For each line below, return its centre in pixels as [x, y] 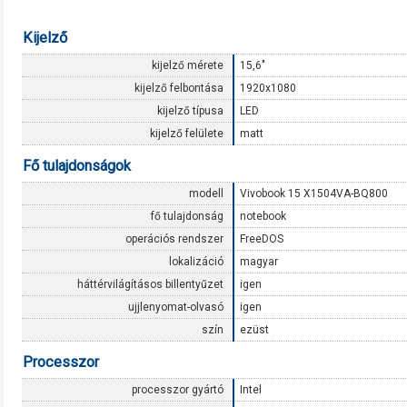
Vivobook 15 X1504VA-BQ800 [314, 194]
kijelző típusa [190, 111]
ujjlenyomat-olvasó [176, 307]
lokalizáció [196, 262]
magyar [259, 262]
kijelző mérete [188, 65]
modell [206, 194]
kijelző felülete [187, 134]
